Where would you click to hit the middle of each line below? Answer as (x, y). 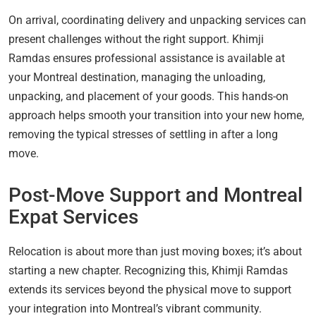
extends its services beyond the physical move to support (150, 289)
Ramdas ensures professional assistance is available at (147, 58)
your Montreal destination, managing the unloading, (137, 77)
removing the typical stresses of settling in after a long (143, 134)
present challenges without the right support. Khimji (136, 39)
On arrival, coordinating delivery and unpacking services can (157, 20)
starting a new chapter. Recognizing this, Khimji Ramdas (148, 270)
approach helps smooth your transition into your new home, (156, 115)
